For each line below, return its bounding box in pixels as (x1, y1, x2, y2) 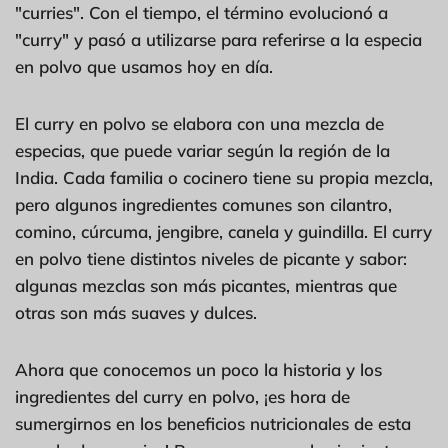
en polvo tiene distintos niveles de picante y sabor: (15, 247, 407, 269)
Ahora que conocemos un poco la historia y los (15, 358, 382, 380)
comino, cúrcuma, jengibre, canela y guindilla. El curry (15, 220, 432, 242)
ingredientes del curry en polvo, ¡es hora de (15, 385, 350, 407)
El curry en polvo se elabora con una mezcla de (15, 112, 384, 134)
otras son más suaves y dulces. (15, 301, 257, 323)
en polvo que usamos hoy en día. (15, 55, 273, 77)
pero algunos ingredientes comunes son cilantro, (15, 193, 392, 215)
